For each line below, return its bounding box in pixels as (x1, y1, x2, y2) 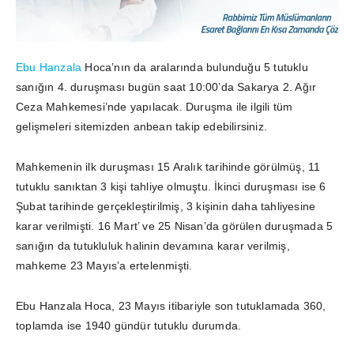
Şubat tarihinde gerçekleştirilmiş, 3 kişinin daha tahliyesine (16, 199, 316, 213)
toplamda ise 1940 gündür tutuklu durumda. (16, 318, 242, 332)
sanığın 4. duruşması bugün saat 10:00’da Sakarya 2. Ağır (16, 80, 317, 93)
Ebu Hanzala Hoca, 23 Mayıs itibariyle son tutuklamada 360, (16, 299, 326, 312)
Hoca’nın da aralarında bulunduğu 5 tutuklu (81, 60, 308, 73)
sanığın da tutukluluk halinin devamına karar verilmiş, (16, 239, 290, 252)
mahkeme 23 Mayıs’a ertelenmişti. (16, 258, 193, 272)
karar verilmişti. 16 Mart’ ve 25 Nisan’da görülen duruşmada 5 (16, 219, 333, 232)
